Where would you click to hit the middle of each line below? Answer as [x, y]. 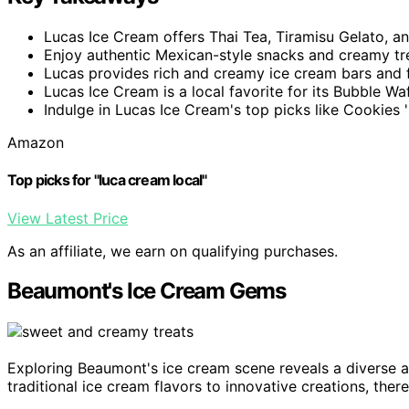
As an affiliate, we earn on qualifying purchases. [173, 251]
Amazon [36, 142]
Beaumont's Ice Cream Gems [147, 291]
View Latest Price [68, 218]
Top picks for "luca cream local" [107, 180]
